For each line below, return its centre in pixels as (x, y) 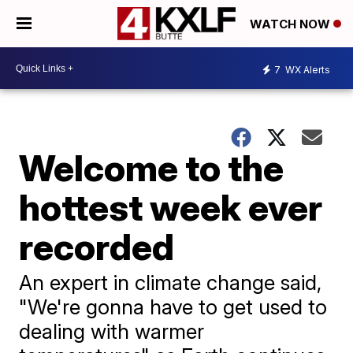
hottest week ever (171, 207)
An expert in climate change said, (171, 282)
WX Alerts (307, 69)
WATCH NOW (292, 24)
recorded (97, 247)
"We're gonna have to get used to (173, 307)
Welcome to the (152, 168)
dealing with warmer (112, 331)
